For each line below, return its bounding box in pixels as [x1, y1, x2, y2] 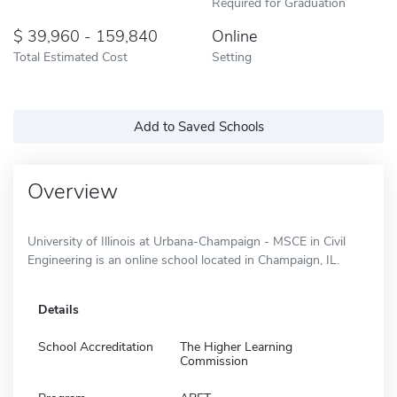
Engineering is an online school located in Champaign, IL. [27, 251, 339, 269]
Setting [212, 47, 252, 66]
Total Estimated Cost [13, 47, 128, 66]
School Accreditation [38, 338, 153, 355]
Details [38, 300, 79, 318]
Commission [180, 352, 248, 370]
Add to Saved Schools [133, 117, 264, 136]
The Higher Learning [180, 338, 292, 355]
